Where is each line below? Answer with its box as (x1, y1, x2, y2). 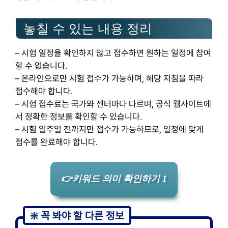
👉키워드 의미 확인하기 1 (61, 173, 167, 184)
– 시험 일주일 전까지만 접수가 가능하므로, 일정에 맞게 (15, 124, 204, 135)
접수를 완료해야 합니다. (15, 137, 98, 148)
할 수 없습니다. (15, 61, 67, 71)
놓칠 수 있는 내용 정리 (23, 21, 152, 36)
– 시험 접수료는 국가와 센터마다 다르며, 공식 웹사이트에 (15, 99, 211, 109)
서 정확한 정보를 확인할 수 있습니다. (15, 111, 142, 122)
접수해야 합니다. (15, 86, 73, 97)
